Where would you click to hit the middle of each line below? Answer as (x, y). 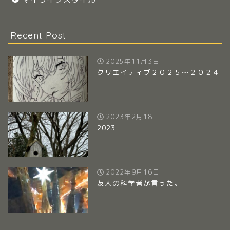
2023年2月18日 (131, 117)
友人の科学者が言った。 (140, 183)
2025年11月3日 (131, 61)
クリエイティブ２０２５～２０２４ (159, 72)
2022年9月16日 (131, 172)
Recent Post (38, 35)
